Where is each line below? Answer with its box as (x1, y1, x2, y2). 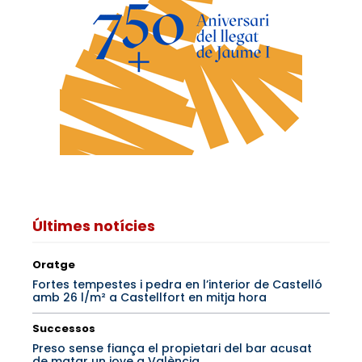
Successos (32, 321, 95, 337)
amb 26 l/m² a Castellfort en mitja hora (32, 289, 267, 306)
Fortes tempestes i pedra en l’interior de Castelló (32, 276, 322, 293)
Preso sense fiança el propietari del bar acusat (32, 340, 312, 357)
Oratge (32, 257, 75, 273)
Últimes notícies (32, 216, 155, 237)
